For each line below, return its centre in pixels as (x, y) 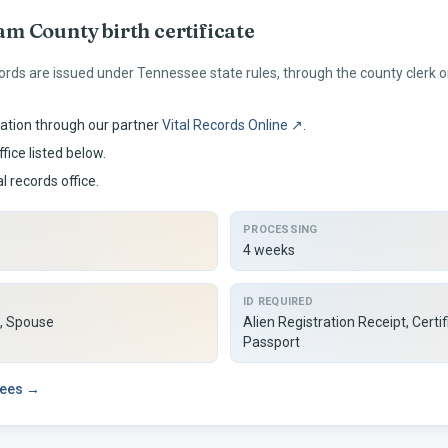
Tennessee (172, 73)
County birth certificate (139, 30)
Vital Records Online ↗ (232, 125)
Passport (271, 342)
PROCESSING (280, 229)
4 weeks (269, 250)
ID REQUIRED (278, 301)
